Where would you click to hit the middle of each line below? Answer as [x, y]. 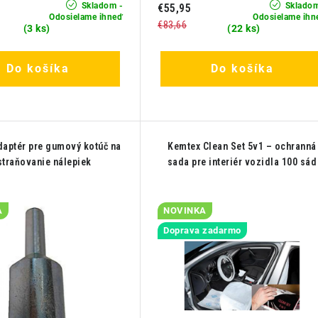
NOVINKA [185, 211]
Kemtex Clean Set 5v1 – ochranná [242, 147]
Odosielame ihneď [86, 17]
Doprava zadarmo [202, 231]
